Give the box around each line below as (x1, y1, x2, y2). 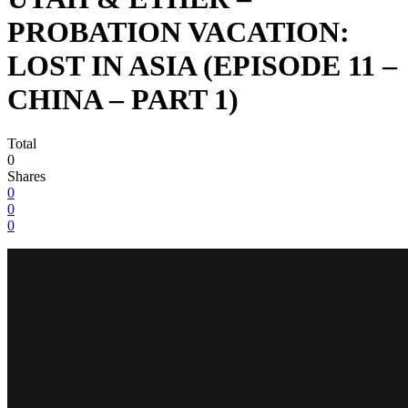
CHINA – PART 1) (7, 82, 239, 116)
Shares (7, 168, 46, 185)
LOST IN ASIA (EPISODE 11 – (7, 48, 397, 82)
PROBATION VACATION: (7, 15, 350, 48)
